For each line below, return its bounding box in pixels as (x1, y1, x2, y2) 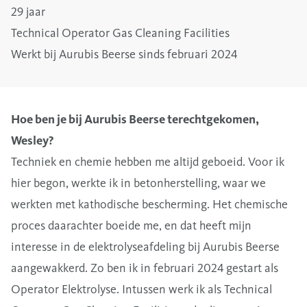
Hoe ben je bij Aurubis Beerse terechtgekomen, (11, 111, 259, 127)
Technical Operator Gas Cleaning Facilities (11, 25, 230, 40)
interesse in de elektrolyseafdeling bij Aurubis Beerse (11, 238, 280, 254)
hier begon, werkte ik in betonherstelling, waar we (11, 175, 266, 191)
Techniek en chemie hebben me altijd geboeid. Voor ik (11, 153, 284, 169)
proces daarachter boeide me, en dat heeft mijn (11, 217, 251, 233)
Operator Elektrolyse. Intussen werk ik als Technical (11, 281, 272, 297)
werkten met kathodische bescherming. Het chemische (11, 196, 288, 212)
